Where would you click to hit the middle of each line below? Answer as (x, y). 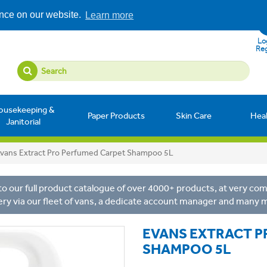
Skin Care (194, 116)
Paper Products (117, 116)
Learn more (110, 15)
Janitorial (24, 122)
